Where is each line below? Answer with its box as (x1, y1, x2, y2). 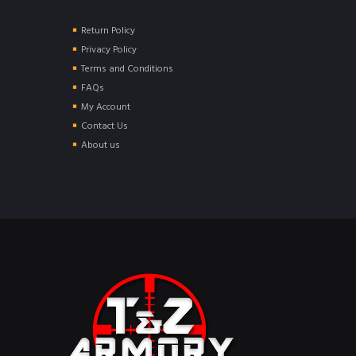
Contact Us (81, 118, 128, 134)
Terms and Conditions (81, 60, 173, 77)
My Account (81, 99, 130, 115)
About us (81, 137, 120, 153)
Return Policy (81, 22, 135, 39)
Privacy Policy (81, 41, 137, 58)
